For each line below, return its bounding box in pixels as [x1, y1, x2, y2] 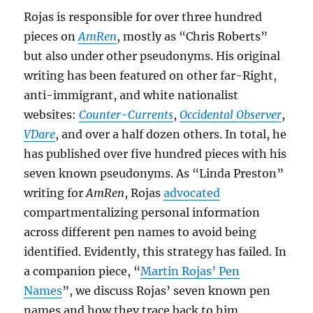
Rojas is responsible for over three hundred [24, 9, 263, 24]
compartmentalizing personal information [24, 205, 261, 219]
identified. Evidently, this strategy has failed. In [24, 244, 287, 259]
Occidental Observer [180, 107, 282, 122]
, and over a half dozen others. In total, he [55, 126, 287, 141]
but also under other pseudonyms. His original [24, 48, 281, 63]
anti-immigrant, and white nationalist [24, 87, 239, 102]
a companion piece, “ [24, 263, 141, 278]
